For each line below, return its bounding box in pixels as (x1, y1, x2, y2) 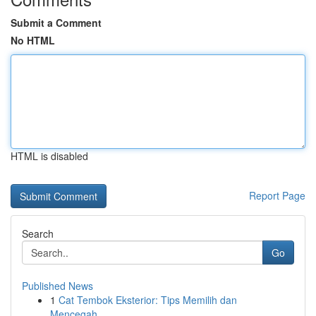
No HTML (11, 33, 55, 47)
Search (22, 226, 54, 241)
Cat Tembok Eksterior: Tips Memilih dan (59, 293, 237, 307)
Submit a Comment (11, 16, 102, 30)
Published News (22, 279, 93, 293)
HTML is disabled (11, 149, 88, 163)
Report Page (249, 188, 305, 202)
